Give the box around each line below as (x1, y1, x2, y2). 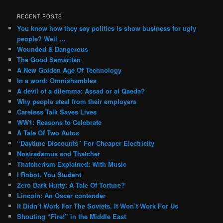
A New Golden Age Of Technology (17, 65, 122, 75)
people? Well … (17, 33, 66, 43)
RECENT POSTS (17, 12, 63, 20)
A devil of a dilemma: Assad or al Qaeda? (17, 86, 145, 96)
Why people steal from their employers (17, 96, 137, 106)
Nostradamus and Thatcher (17, 148, 101, 158)
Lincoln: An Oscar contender (17, 190, 106, 200)
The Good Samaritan (17, 54, 81, 64)
